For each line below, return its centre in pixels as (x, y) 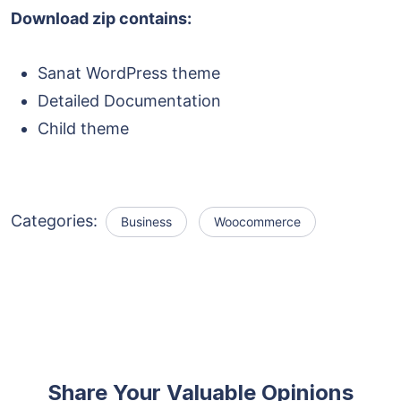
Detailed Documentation (129, 100)
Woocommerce (257, 221)
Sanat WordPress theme (129, 73)
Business (146, 221)
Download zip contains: (101, 18)
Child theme (83, 128)
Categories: (56, 220)
